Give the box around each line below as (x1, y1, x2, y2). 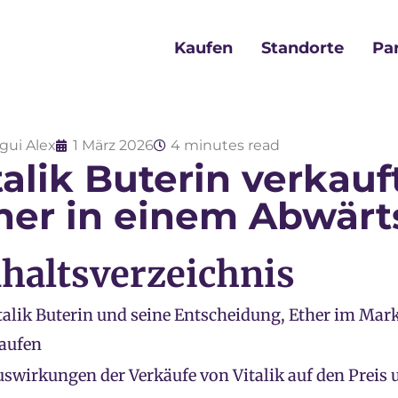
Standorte (260, 37, 344, 58)
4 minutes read (171, 136, 280, 154)
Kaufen (173, 37, 233, 58)
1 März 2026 (73, 136, 154, 154)
